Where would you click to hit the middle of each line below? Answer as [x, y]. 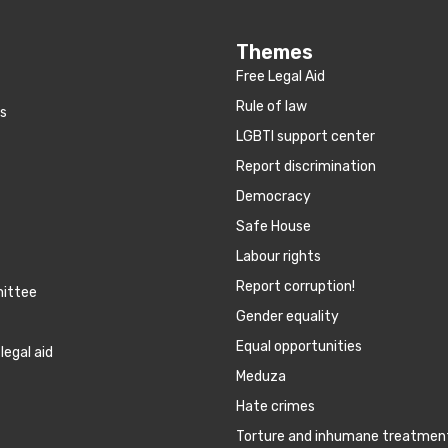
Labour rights [278, 256]
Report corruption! [295, 286]
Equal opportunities [299, 346]
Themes [274, 51]
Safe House [273, 226]
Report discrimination [306, 166]
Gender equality [287, 316]
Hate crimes [275, 406]
